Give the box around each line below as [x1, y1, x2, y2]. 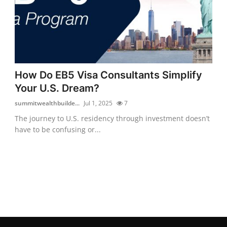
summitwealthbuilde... [15, 98, 80, 107]
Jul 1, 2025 [84, 98, 113, 107]
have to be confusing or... [15, 124, 101, 134]
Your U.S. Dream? [15, 82, 100, 94]
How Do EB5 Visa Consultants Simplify [15, 68, 203, 81]
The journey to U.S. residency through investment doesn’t [15, 113, 210, 123]
